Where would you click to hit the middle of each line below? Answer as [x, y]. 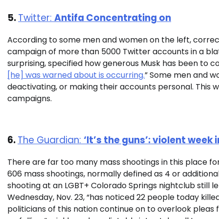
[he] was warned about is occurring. [76, 75]
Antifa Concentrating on [113, 18]
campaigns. [31, 99]
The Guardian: [51, 140]
